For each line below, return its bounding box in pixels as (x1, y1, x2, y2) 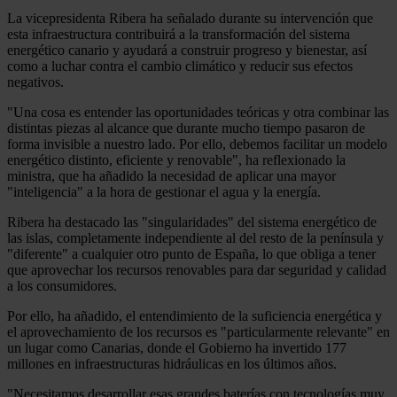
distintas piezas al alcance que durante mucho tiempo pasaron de (7, 120, 365, 136)
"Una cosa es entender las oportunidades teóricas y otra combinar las (7, 104, 389, 120)
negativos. (7, 74, 64, 90)
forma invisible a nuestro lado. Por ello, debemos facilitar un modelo (7, 136, 387, 152)
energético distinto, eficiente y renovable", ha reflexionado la (7, 152, 346, 167)
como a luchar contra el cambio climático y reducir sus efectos (7, 58, 353, 74)
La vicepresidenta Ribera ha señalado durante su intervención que (7, 10, 373, 26)
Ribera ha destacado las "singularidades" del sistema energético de (7, 214, 377, 230)
